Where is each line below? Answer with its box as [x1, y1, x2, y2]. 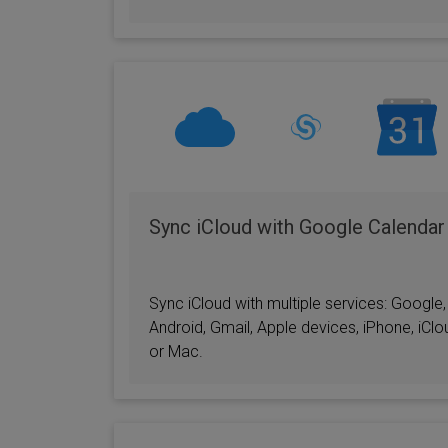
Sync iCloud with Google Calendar [149, 215, 445, 239]
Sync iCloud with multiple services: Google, [149, 294, 446, 313]
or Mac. [149, 342, 203, 361]
